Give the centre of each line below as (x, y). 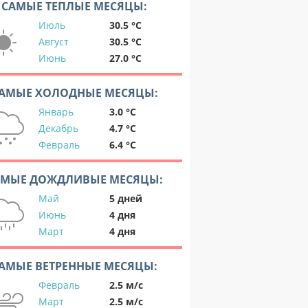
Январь (56, 112)
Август (54, 42)
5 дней (126, 198)
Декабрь (58, 128)
